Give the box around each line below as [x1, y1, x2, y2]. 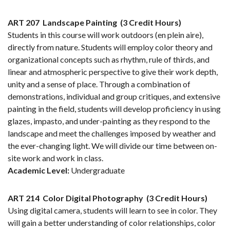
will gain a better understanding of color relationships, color [8, 218, 216, 228]
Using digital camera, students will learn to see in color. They [8, 205, 217, 216]
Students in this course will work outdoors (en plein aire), [8, 30, 203, 40]
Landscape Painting [43, 17, 117, 28]
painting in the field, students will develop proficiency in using [8, 104, 221, 114]
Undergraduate [69, 165, 125, 176]
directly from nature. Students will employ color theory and [8, 42, 213, 52]
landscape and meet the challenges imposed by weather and [8, 128, 216, 139]
